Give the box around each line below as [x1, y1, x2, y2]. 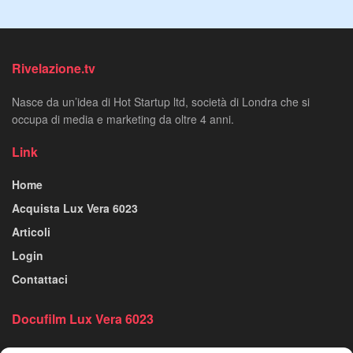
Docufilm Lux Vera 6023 [12, 310, 154, 329]
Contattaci [12, 271, 68, 288]
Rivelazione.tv [12, 59, 95, 78]
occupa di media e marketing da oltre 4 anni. [12, 111, 234, 128]
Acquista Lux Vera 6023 [12, 200, 138, 217]
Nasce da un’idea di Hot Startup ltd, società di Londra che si [12, 94, 310, 110]
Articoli [12, 224, 50, 240]
